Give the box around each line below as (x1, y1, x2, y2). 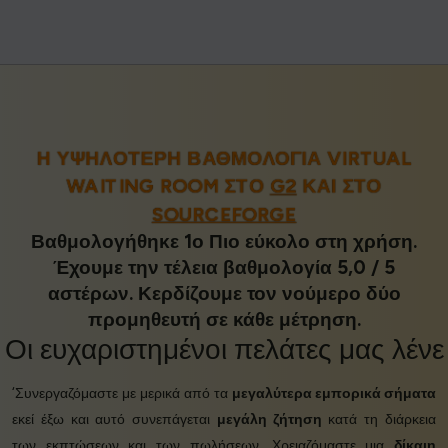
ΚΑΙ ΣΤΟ (296, 175, 382, 199)
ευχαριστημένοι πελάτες (39, 332, 339, 367)
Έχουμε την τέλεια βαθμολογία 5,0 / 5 (53, 256, 395, 280)
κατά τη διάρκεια (321, 410, 437, 429)
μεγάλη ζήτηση (216, 410, 322, 429)
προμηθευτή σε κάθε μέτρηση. (87, 308, 361, 332)
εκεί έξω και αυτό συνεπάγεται (12, 410, 217, 429)
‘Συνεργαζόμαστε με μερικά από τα (12, 384, 232, 403)
